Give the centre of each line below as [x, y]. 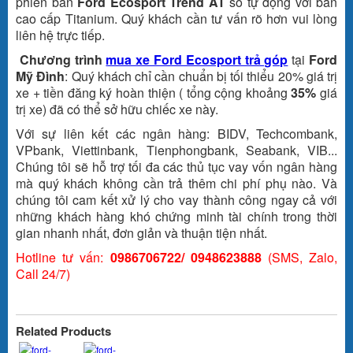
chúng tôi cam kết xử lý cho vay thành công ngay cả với [176, 200]
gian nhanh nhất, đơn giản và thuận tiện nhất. [141, 233]
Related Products [63, 331]
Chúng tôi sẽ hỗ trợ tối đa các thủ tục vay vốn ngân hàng [176, 167]
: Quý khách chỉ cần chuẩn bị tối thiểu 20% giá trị [201, 76]
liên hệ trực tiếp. [60, 35]
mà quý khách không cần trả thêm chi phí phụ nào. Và [176, 184]
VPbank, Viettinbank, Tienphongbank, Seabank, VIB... [176, 150]
